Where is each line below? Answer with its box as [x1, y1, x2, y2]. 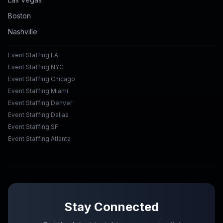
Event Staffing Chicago [8, 75, 75, 83]
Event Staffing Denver [8, 99, 72, 107]
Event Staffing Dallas [8, 111, 69, 118]
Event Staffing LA [8, 51, 58, 59]
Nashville [8, 27, 37, 36]
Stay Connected [64, 200, 159, 214]
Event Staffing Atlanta [8, 135, 71, 142]
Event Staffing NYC [8, 63, 64, 71]
